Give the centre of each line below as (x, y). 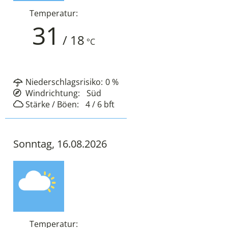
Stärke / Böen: (52, 105)
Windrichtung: (53, 93)
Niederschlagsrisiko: (64, 82)
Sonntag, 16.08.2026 (60, 144)
